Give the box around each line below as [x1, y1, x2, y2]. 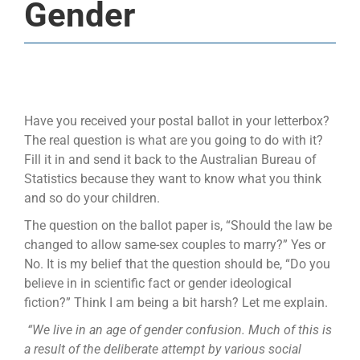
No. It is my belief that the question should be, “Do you [23, 256, 330, 272]
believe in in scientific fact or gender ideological [23, 276, 292, 292]
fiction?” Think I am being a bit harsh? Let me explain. [23, 295, 328, 311]
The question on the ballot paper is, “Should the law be [23, 218, 332, 234]
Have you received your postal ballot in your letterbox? [23, 113, 329, 129]
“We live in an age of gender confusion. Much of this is [27, 322, 332, 338]
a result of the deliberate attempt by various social [23, 342, 301, 358]
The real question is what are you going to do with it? [23, 133, 323, 149]
